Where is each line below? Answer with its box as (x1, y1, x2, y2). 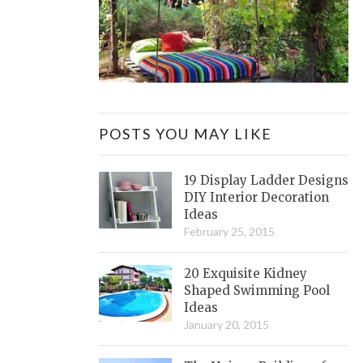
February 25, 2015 (184, 224, 275, 239)
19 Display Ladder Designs (184, 173, 348, 189)
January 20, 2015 (184, 318, 269, 332)
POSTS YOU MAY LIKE (99, 125, 272, 143)
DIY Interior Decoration (184, 190, 329, 206)
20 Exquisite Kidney (184, 266, 307, 282)
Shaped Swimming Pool (184, 283, 330, 299)
